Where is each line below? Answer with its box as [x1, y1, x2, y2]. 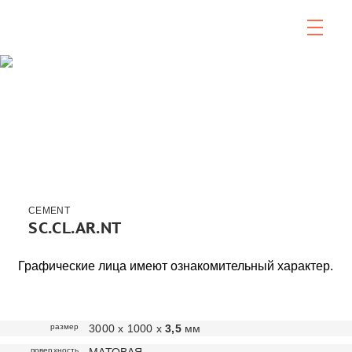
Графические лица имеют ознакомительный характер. [18, 259, 334, 273]
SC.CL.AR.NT [28, 219, 122, 238]
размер [49, 322, 79, 331]
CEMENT [28, 205, 70, 216]
